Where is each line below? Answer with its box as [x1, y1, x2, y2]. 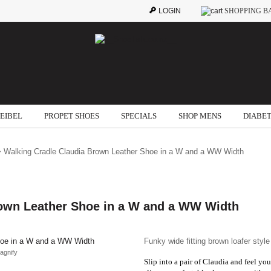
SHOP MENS [178, 111, 221, 120]
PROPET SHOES [44, 111, 99, 120]
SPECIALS [121, 111, 157, 120]
